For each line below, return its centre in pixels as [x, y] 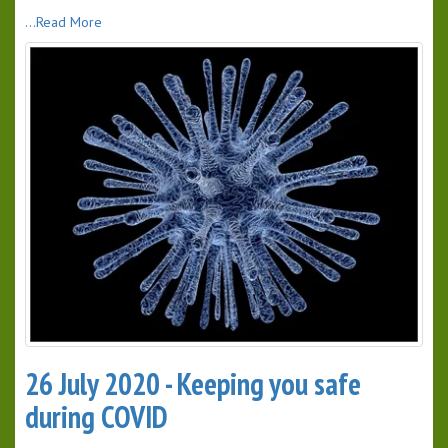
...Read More [63, 22]
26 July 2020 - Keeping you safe [193, 384]
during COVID [96, 417]
